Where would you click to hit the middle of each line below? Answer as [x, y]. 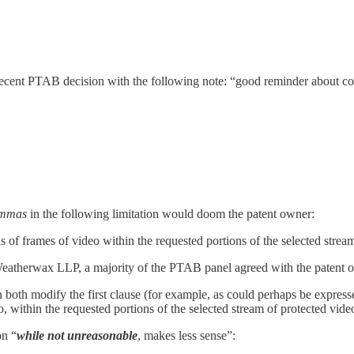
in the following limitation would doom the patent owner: [171, 213]
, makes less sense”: [186, 335]
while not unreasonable [77, 335]
